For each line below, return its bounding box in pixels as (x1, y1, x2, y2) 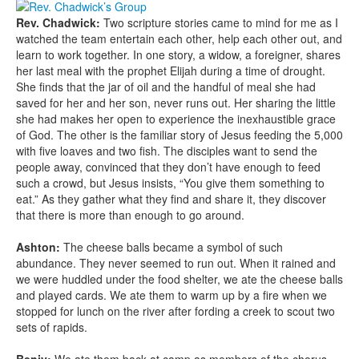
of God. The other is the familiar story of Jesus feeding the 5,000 (16, 127, 343, 143)
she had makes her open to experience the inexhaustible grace (16, 111, 336, 127)
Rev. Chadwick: (16, 14, 103, 31)
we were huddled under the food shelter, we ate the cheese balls (16, 271, 343, 288)
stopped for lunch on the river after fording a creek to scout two (16, 303, 335, 320)
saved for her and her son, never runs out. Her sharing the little (16, 95, 336, 111)
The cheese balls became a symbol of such (60, 239, 283, 256)
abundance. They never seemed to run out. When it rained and (16, 255, 336, 272)
